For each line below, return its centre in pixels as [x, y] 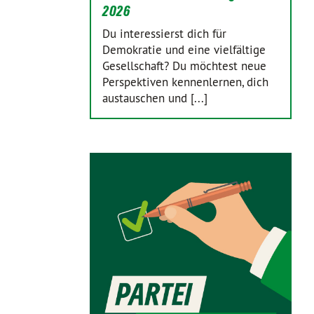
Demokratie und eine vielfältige [184, 50]
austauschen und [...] [155, 98]
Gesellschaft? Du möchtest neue [184, 66]
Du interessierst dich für [164, 34]
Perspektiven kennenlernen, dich [185, 82]
